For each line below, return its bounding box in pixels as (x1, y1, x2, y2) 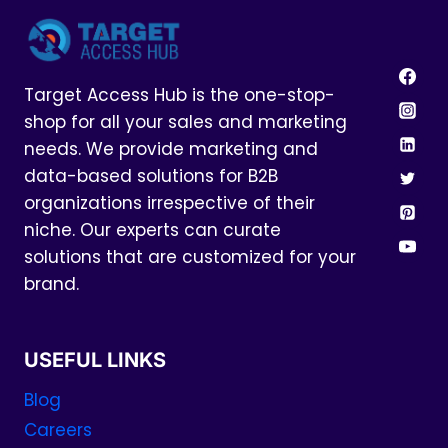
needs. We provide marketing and (24, 137, 318, 162)
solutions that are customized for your (24, 245, 356, 270)
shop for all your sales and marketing (24, 110, 347, 135)
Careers (24, 418, 92, 443)
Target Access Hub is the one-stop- (24, 83, 335, 108)
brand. (24, 272, 79, 297)
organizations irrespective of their (24, 191, 315, 216)
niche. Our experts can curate (24, 218, 281, 243)
